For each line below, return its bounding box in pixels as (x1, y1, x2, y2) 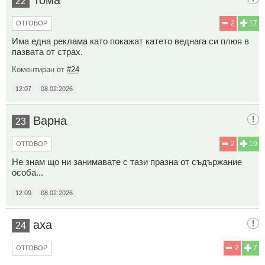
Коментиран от (12, 65, 67, 75)
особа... (12, 167, 43, 178)
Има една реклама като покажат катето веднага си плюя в (12, 36, 249, 47)
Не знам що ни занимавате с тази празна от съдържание (12, 157, 242, 167)
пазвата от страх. (12, 47, 83, 57)
